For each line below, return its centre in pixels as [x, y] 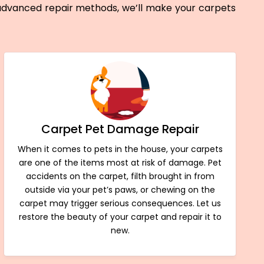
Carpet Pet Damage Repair [120, 129]
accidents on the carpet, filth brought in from [120, 176]
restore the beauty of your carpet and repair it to [120, 217]
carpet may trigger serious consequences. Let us [120, 203]
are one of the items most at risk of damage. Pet [120, 162]
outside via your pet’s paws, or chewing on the [120, 189]
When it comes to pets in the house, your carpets [120, 149]
